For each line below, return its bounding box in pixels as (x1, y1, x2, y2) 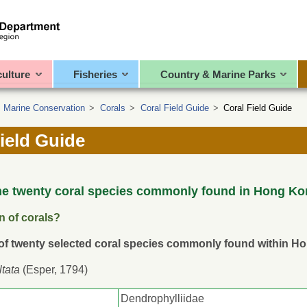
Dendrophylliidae (121, 293, 204, 305)
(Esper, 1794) (20, 264, 88, 276)
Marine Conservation (3, 103, 85, 113)
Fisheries (73, 68, 117, 80)
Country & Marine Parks (160, 68, 275, 80)
